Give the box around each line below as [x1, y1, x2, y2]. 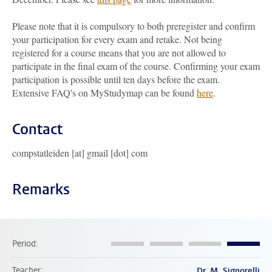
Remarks [12, 180, 70, 199]
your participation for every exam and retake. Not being [12, 33, 222, 46]
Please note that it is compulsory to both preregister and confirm [12, 19, 255, 32]
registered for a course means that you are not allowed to [12, 46, 226, 59]
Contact [12, 120, 63, 139]
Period [12, 238, 36, 250]
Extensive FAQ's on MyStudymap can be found [12, 86, 197, 99]
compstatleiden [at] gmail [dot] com [12, 146, 148, 159]
